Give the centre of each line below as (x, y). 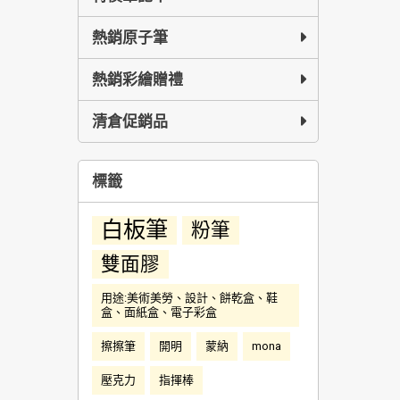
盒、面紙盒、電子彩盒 (159, 312)
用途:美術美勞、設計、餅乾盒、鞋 (189, 298)
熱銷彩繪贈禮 (137, 79)
